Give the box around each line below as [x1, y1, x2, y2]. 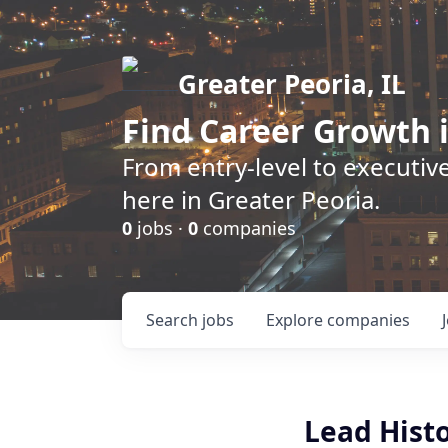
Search [146, 309, 202, 331]
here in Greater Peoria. [122, 183, 380, 216]
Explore [266, 309, 327, 331]
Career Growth [199, 109, 431, 152]
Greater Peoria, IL [178, 66, 406, 102]
